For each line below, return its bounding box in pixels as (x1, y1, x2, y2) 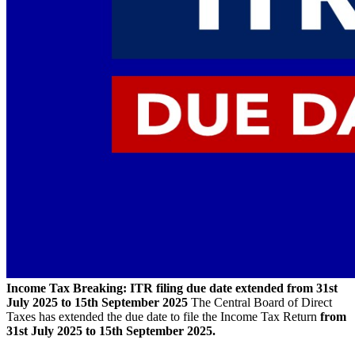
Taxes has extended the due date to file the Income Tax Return (6, 309, 320, 323)
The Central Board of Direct (188, 295, 332, 309)
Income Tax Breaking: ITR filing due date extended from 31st (6, 281, 338, 295)
